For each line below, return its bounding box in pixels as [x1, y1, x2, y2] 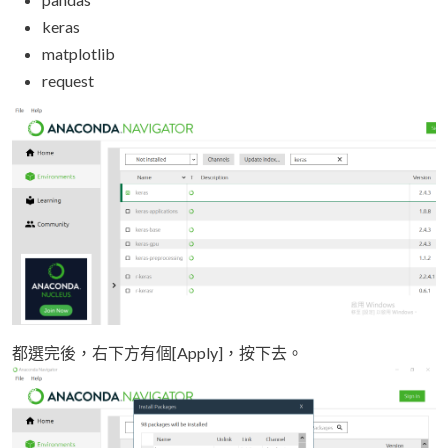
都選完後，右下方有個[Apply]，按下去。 [12, 343, 303, 363]
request [42, 70, 94, 90]
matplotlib [42, 43, 115, 63]
